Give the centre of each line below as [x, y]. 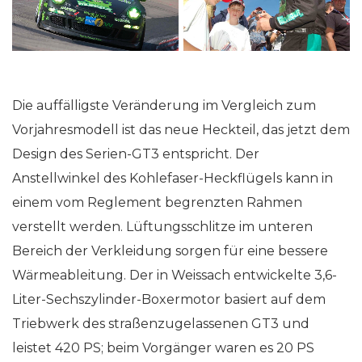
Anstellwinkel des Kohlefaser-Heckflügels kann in [173, 178]
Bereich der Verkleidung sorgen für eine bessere [170, 250]
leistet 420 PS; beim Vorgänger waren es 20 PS [163, 347]
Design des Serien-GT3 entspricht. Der [136, 154]
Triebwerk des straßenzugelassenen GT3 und [161, 323]
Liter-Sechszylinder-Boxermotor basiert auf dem [169, 299]
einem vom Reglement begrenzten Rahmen [157, 202]
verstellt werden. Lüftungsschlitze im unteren [162, 226]
